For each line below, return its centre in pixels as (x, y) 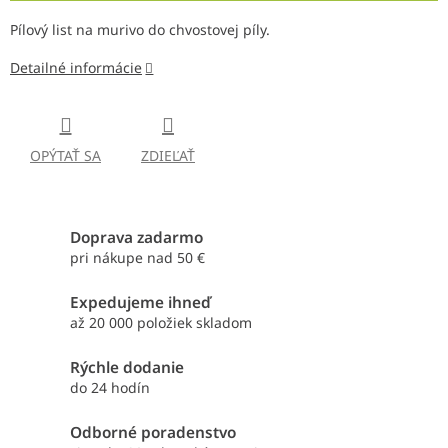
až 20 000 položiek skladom (161, 323)
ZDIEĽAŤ (168, 156)
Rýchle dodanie (127, 368)
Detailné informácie (76, 68)
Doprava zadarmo (136, 238)
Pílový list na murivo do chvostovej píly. (140, 30)
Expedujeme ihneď (140, 303)
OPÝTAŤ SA (65, 156)
